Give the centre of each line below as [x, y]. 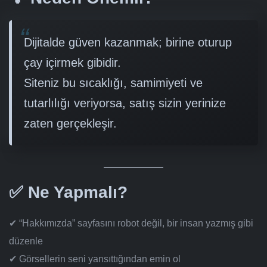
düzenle [26, 241]
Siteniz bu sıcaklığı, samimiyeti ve [113, 83]
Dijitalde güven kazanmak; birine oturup [128, 43]
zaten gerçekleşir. [70, 124]
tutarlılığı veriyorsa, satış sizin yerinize [125, 103]
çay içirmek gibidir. [72, 63]
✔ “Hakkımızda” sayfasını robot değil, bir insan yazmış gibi [131, 223]
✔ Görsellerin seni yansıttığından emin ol [95, 259]
